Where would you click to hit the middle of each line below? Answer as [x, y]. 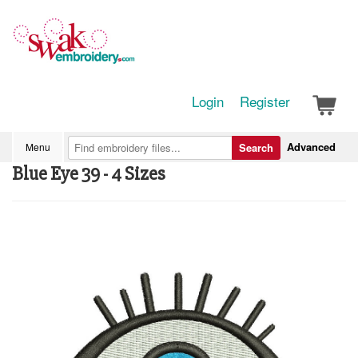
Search [256, 147]
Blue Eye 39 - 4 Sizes [89, 174]
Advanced [311, 147]
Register [265, 101]
